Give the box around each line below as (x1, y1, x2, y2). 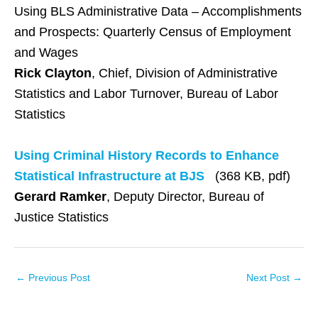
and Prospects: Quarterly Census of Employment (14, 25, 291, 40)
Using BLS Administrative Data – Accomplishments (14, 4, 302, 19)
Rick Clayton (14, 66, 92, 81)
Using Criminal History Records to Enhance (14, 148, 279, 163)
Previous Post (26, 273, 90, 284)
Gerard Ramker (14, 190, 106, 204)
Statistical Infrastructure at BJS (14, 169, 204, 184)
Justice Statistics (14, 210, 109, 225)
